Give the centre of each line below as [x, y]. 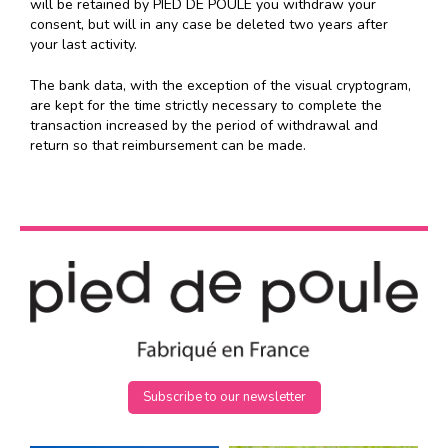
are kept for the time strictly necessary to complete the [206, 106]
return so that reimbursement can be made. [168, 146]
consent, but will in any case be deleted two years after [209, 25]
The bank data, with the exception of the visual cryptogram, [220, 86]
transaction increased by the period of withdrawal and [204, 126]
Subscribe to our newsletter [224, 397]
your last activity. [83, 45]
